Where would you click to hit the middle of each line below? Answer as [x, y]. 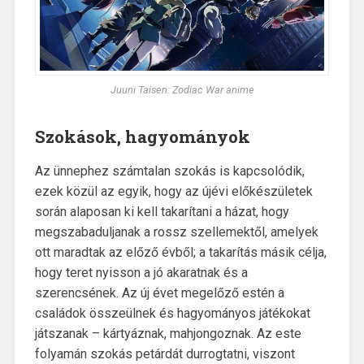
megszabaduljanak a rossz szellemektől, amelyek [176, 232]
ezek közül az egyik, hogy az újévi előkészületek [173, 192]
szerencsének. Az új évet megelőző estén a [159, 293]
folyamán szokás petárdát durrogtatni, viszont [165, 354]
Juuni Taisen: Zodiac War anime [182, 90]
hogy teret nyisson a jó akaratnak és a [141, 273]
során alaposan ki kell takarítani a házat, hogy [162, 212]
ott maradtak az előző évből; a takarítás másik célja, [180, 253]
